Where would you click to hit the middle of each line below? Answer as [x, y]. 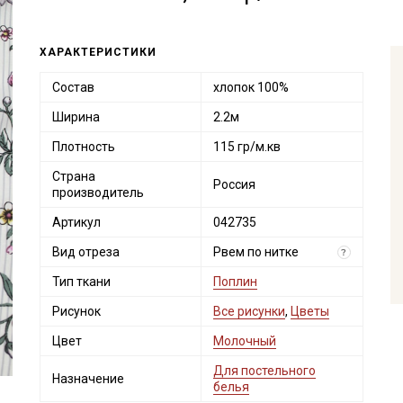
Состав [73, 87]
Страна [73, 176]
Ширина [76, 117]
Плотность [83, 147]
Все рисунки [249, 311]
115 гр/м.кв [246, 147]
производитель [98, 193]
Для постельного [264, 371]
